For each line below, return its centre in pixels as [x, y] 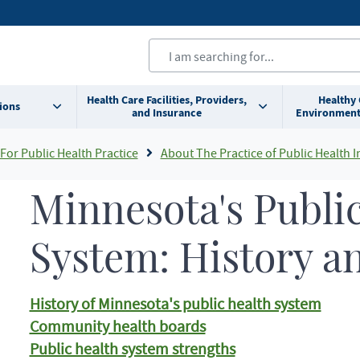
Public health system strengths [132, 348]
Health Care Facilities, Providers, [166, 100]
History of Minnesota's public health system [175, 303]
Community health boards [117, 326]
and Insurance [166, 113]
